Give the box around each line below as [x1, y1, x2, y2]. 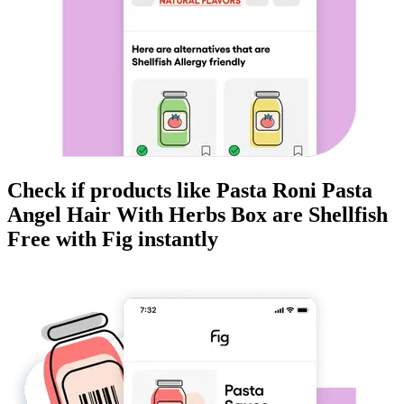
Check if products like [7, 179, 216, 203]
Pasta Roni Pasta [216, 179, 372, 203]
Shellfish [308, 203, 388, 227]
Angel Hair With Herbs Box [7, 203, 267, 227]
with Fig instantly [50, 227, 218, 252]
